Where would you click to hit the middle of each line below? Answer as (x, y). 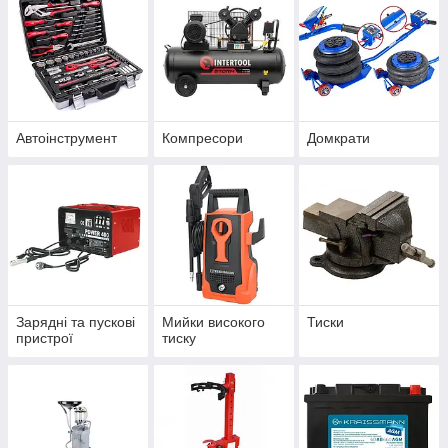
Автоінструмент (66, 138)
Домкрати (339, 138)
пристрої (44, 338)
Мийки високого (213, 322)
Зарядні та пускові (75, 322)
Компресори (202, 138)
